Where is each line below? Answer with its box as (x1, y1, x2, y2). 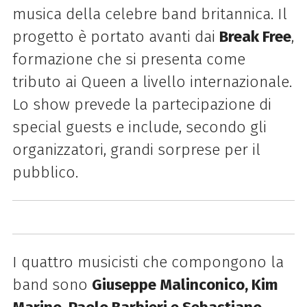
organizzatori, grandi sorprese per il (12, 140, 260, 159)
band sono (12, 275, 92, 295)
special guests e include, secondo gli (12, 117, 267, 136)
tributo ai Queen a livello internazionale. (12, 72, 292, 91)
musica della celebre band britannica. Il (12, 4, 287, 23)
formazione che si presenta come (12, 49, 245, 69)
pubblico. (12, 162, 78, 182)
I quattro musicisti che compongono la (12, 253, 284, 272)
